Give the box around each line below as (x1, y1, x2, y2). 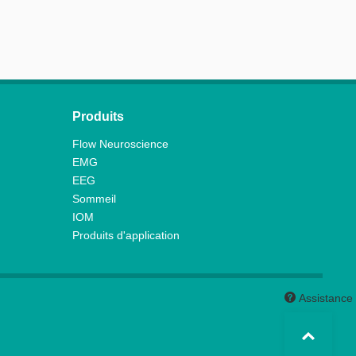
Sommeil (72, 192, 116, 205)
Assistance (296, 292, 353, 304)
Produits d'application (72, 229, 180, 242)
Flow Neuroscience (72, 137, 168, 150)
